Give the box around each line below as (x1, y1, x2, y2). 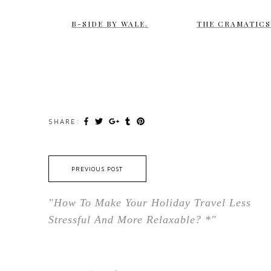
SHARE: (48, 117, 80, 126)
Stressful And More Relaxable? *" (48, 214, 217, 226)
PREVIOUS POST (71, 165, 123, 173)
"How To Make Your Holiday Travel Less (48, 197, 251, 209)
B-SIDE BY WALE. (71, 19, 149, 29)
